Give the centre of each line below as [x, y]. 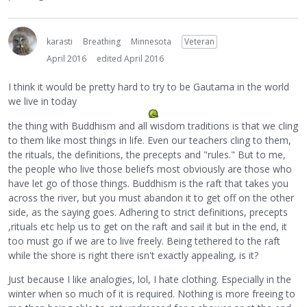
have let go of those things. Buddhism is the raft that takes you [148, 184]
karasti [60, 42]
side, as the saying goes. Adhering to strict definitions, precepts [148, 212]
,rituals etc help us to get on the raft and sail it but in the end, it [148, 227]
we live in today [42, 101]
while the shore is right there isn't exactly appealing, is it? [133, 256]
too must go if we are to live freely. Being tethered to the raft [144, 241]
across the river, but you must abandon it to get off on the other [151, 198]
